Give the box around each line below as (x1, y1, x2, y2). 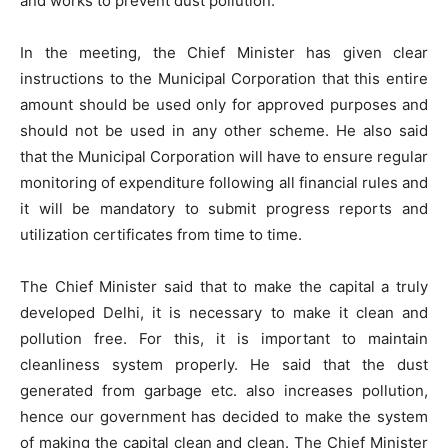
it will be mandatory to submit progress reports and (20, 199, 428, 219)
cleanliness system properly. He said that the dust (20, 355, 428, 375)
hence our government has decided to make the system (20, 407, 428, 427)
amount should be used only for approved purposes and (20, 95, 428, 115)
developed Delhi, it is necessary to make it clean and (20, 303, 428, 323)
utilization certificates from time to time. (20, 225, 302, 245)
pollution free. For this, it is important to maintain (20, 329, 428, 349)
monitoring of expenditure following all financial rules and (20, 173, 428, 193)
